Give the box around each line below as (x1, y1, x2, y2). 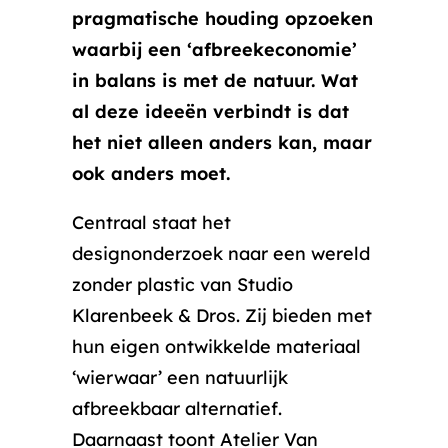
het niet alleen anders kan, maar (72, 131, 372, 154)
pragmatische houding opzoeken (72, 7, 373, 30)
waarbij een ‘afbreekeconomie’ (72, 38, 357, 61)
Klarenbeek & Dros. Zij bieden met (72, 304, 372, 327)
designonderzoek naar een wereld (72, 242, 370, 265)
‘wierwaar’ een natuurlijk (72, 366, 288, 389)
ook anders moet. (72, 162, 236, 185)
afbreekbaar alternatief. (72, 397, 282, 420)
